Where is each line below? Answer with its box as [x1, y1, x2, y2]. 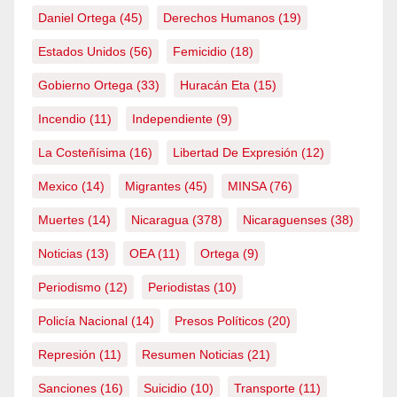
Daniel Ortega [38, 11, 116, 26]
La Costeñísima [38, 145, 126, 160]
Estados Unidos [38, 44, 126, 59]
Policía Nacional [38, 314, 128, 329]
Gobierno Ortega [38, 78, 133, 93]
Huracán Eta [180, 78, 250, 93]
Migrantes [125, 179, 181, 194]
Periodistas [148, 280, 210, 295]
